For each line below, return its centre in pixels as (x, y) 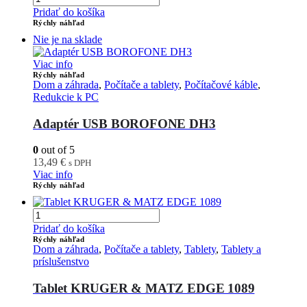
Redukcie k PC (66, 97)
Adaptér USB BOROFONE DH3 (124, 123)
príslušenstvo (61, 262)
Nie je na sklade (67, 39)
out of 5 (57, 150)
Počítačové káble (221, 84)
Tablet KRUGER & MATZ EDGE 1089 (144, 288)
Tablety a (241, 249)
